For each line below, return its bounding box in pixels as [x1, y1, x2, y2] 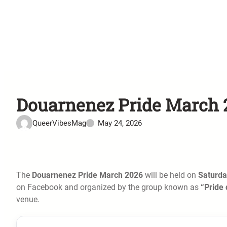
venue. [16, 194, 40, 204]
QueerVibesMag [32, 118, 86, 128]
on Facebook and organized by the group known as [16, 182, 201, 192]
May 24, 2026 [98, 118, 142, 128]
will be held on [143, 170, 198, 180]
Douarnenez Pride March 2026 [32, 170, 143, 180]
